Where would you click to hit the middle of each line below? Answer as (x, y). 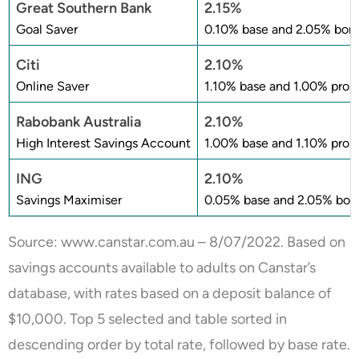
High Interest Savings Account (103, 143)
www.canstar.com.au (128, 242)
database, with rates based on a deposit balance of (170, 293)
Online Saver (52, 86)
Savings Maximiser (69, 200)
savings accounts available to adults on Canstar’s (162, 267)
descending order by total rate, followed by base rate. (179, 344)
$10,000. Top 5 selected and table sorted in (147, 319)
